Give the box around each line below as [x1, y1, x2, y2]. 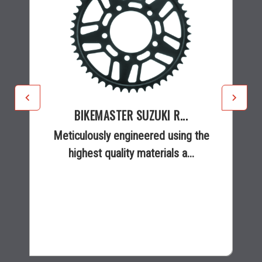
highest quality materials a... [68, 146, 194, 160]
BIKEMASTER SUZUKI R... [74, 106, 188, 124]
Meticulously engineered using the [53, 128, 209, 143]
